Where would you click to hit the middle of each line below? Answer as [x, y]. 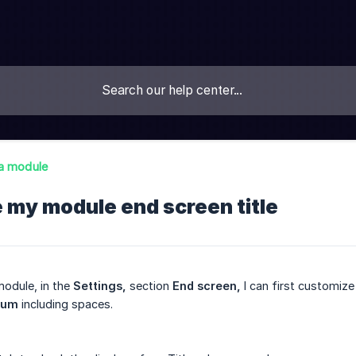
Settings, [100, 286]
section [149, 286]
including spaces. [66, 304]
